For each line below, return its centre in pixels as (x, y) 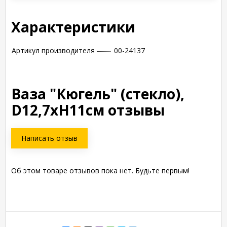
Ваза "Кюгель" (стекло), (98, 94)
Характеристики (73, 27)
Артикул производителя (53, 50)
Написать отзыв (49, 138)
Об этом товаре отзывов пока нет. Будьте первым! (100, 171)
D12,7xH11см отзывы (88, 110)
